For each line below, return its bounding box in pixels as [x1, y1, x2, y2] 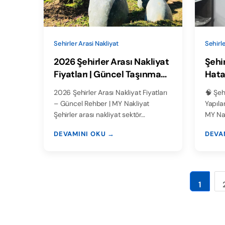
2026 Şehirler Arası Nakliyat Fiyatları [54, 88, 167, 97]
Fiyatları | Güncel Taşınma [54, 68, 161, 81]
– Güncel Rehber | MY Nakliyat [54, 99, 150, 108]
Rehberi [54, 81, 86, 93]
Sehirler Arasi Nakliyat [54, 39, 119, 48]
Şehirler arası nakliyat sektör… [54, 110, 145, 120]
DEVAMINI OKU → [54, 130, 115, 139]
